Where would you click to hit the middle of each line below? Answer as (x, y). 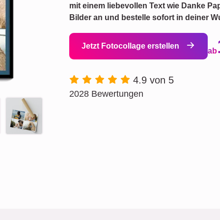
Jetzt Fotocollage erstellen (131, 46)
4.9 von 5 (153, 80)
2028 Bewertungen (106, 94)
